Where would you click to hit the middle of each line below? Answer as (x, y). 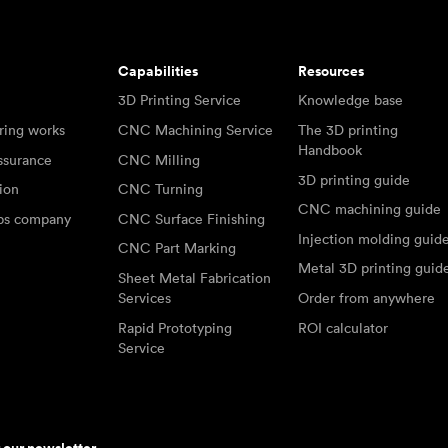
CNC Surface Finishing (191, 218)
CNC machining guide (370, 209)
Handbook (330, 149)
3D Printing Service (179, 100)
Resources (331, 70)
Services (144, 297)
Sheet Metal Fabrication (194, 277)
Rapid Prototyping (174, 327)
